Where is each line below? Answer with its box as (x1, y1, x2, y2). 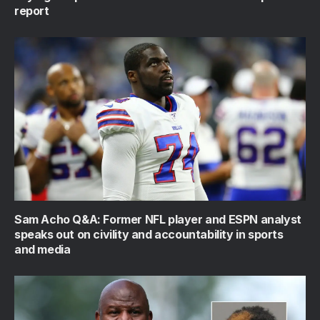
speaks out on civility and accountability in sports (14, 227, 284, 242)
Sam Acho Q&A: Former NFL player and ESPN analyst (14, 212, 301, 227)
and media (14, 242, 71, 257)
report (14, 3, 49, 18)
